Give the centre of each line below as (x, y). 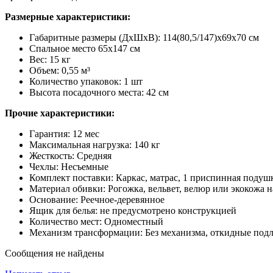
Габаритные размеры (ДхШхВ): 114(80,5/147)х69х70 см (144, 37)
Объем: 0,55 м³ (60, 70)
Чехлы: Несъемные (69, 166)
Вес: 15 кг (50, 59)
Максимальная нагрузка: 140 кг (95, 144)
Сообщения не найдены (55, 253)
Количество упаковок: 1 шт (86, 81)
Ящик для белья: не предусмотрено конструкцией (133, 210)
